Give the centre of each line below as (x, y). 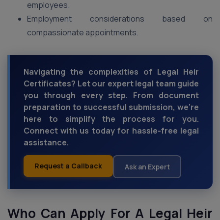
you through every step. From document (111, 95)
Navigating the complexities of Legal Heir (111, 72)
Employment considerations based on (120, 19)
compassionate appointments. (83, 32)
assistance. (46, 142)
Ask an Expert (147, 166)
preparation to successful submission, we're (111, 107)
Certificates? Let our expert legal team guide (111, 83)
